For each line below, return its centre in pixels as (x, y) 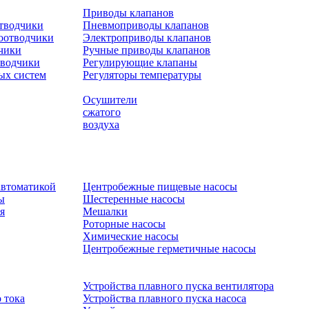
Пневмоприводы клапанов (146, 25)
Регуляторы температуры (142, 75)
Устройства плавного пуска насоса (165, 298)
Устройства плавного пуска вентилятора (178, 286)
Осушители (110, 100)
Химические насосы (131, 236)
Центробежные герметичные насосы (169, 249)
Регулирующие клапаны (140, 62)
